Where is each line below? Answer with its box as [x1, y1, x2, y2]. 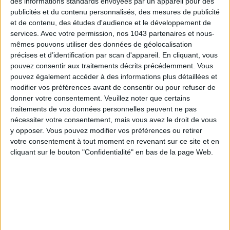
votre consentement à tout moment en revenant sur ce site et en [10, 137, 219, 146]
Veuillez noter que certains [104, 94, 190, 103]
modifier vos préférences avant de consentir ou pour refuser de [10, 83, 216, 92]
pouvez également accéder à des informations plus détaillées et [10, 72, 217, 81]
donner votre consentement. [10, 94, 102, 103]
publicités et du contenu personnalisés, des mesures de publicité [10, 8, 220, 16]
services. [10, 29, 39, 38]
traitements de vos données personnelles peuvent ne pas [10, 105, 197, 113]
